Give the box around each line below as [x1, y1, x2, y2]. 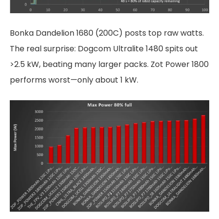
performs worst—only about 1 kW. [10, 74, 138, 86]
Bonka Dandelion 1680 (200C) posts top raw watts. [10, 27, 204, 39]
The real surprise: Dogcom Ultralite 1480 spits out [10, 43, 198, 54]
